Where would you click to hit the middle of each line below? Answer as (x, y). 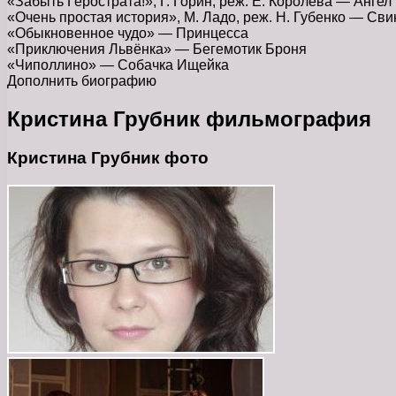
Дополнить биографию (82, 80)
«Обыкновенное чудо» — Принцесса (128, 33)
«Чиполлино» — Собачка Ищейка (118, 65)
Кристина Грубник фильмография (189, 118)
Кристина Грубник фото (108, 158)
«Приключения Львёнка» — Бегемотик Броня (157, 49)
